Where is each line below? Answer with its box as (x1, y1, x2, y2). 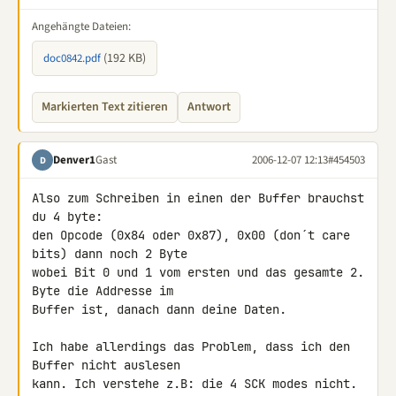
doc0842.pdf (43, 50, 101, 66)
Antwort (187, 98, 231, 116)
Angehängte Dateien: (32, 19, 131, 34)
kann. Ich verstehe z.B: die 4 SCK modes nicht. (32, 376, 357, 392)
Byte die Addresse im (32, 283, 180, 299)
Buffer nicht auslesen (32, 357, 187, 373)
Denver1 (53, 151, 95, 168)
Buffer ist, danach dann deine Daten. (32, 301, 286, 317)
